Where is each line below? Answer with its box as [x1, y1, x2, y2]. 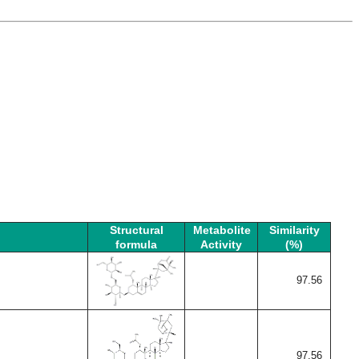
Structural [109, 224, 163, 236]
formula [115, 238, 157, 251]
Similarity [268, 224, 320, 236]
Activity [200, 238, 242, 251]
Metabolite [193, 224, 251, 236]
